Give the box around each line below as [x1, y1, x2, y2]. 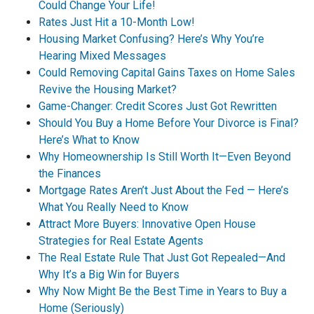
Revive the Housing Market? [39, 83, 177, 96]
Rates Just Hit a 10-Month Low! [39, 15, 195, 29]
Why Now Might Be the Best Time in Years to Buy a [39, 285, 287, 298]
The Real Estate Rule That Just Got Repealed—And [39, 251, 285, 264]
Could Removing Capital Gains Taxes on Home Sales [39, 66, 295, 79]
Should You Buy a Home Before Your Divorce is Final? [39, 116, 299, 130]
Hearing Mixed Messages [39, 49, 166, 62]
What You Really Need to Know [39, 200, 189, 214]
